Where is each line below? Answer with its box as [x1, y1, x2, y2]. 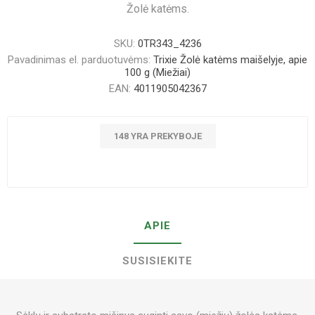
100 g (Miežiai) [124, 66, 191, 79]
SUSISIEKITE [122, 255, 193, 267]
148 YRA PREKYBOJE [113, 131, 202, 141]
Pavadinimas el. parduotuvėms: [8, 53, 150, 66]
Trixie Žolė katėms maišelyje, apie [153, 53, 307, 66]
